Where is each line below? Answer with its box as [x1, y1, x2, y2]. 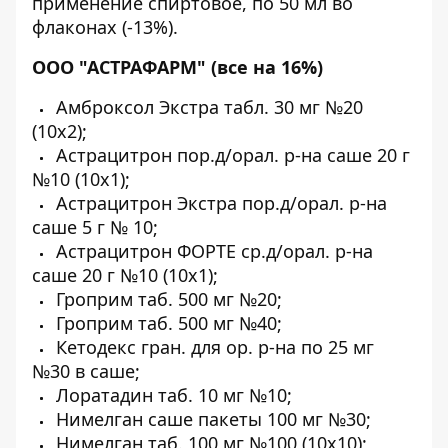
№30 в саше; [32, 359, 140, 383]
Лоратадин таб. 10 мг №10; [51, 383, 292, 407]
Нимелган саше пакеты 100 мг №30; [51, 407, 371, 431]
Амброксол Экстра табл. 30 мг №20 [51, 95, 363, 119]
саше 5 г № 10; [32, 215, 158, 239]
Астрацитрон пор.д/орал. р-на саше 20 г [51, 143, 410, 167]
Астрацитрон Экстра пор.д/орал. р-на [51, 191, 387, 215]
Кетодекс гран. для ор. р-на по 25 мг [51, 335, 374, 359]
